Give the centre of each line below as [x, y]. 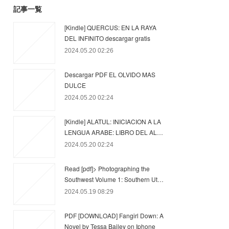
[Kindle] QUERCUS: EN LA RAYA [110, 27]
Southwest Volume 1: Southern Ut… [114, 179]
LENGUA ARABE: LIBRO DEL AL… [114, 132]
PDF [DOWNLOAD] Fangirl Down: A [114, 215]
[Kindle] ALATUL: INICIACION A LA [113, 121]
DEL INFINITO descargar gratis [107, 38]
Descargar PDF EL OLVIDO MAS [110, 74]
